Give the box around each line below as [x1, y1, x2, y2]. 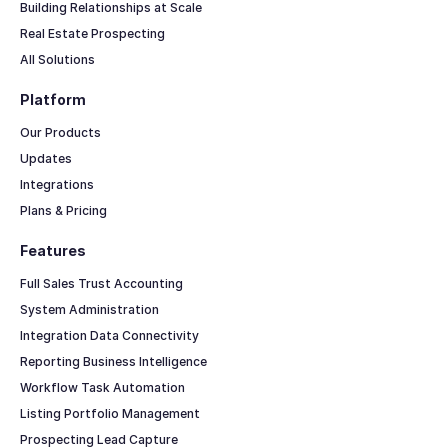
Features [19, 241, 86, 259]
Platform [19, 90, 86, 108]
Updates [19, 150, 72, 166]
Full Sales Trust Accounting [19, 276, 183, 292]
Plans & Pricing [19, 202, 107, 218]
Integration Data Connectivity [19, 328, 199, 344]
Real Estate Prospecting [19, 25, 165, 41]
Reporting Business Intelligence [19, 354, 207, 370]
